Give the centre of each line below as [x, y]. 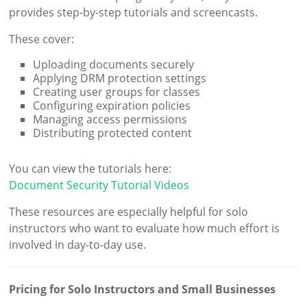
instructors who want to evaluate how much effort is [145, 229]
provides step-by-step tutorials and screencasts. [134, 13]
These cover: [42, 39]
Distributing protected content [113, 133]
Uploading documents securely [114, 65]
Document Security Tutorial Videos [99, 185]
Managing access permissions [110, 120]
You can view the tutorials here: [90, 169]
